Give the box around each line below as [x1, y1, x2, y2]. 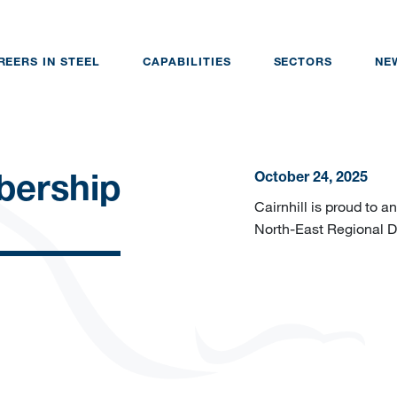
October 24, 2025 [253, 172, 368, 187]
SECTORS [273, 57, 333, 69]
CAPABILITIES [142, 57, 231, 69]
